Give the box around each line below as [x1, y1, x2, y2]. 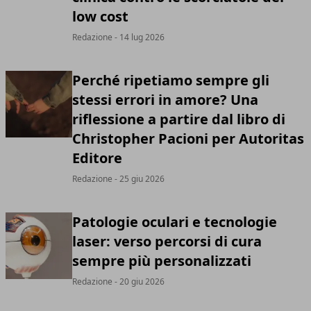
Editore [72, 149, 122, 167]
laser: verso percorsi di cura [72, 232, 262, 251]
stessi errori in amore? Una [72, 90, 258, 109]
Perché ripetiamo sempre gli [72, 71, 269, 90]
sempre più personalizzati [72, 251, 251, 270]
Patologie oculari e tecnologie [72, 212, 277, 231]
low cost [72, 7, 128, 26]
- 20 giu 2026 [112, 276, 165, 287]
